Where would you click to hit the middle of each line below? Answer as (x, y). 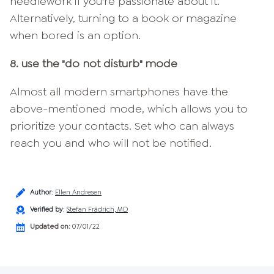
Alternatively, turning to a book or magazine (123, 19)
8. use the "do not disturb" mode (94, 64)
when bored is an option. (75, 36)
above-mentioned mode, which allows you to (129, 109)
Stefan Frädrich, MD (97, 210)
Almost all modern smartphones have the (119, 92)
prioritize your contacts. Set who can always (122, 126)
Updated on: (50, 227)
